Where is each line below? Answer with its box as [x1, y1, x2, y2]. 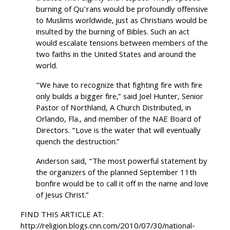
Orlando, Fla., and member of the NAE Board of [36, 113, 201, 127]
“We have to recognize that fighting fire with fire [36, 80, 202, 93]
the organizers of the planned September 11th [36, 167, 197, 181]
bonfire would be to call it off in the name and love [36, 178, 208, 192]
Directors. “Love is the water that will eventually [36, 125, 201, 139]
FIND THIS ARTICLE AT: [21, 209, 104, 223]
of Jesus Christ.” [36, 189, 89, 203]
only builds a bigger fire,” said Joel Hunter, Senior [36, 91, 203, 105]
